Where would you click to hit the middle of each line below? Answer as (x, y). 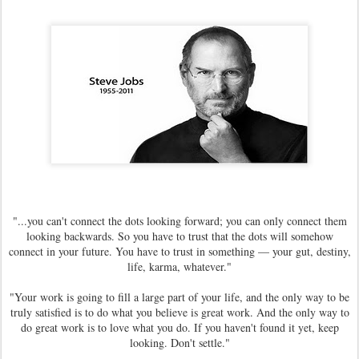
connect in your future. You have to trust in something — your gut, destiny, (179, 251)
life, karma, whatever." (179, 266)
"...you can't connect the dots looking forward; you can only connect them (179, 221)
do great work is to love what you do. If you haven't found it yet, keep (179, 327)
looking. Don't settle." (179, 343)
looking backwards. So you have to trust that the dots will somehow (179, 236)
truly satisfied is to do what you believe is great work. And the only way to (179, 312)
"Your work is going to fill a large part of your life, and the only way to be (179, 297)
